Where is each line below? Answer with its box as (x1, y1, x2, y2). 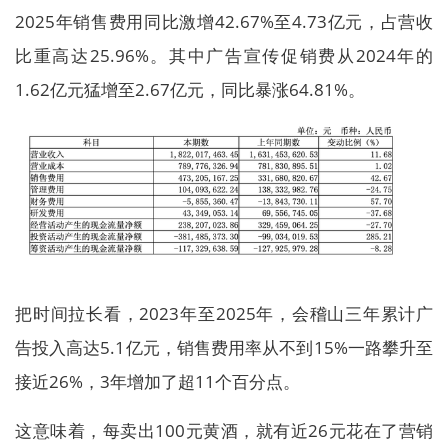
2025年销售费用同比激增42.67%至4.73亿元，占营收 (15, 9, 433, 33)
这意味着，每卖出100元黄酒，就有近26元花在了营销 (15, 419, 433, 443)
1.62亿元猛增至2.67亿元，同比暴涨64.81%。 (15, 77, 365, 101)
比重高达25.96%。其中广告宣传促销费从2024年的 (15, 43, 433, 67)
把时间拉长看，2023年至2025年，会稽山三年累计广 (15, 302, 433, 326)
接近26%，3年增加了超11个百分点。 (15, 370, 300, 394)
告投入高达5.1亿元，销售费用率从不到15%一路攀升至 (15, 336, 433, 360)
